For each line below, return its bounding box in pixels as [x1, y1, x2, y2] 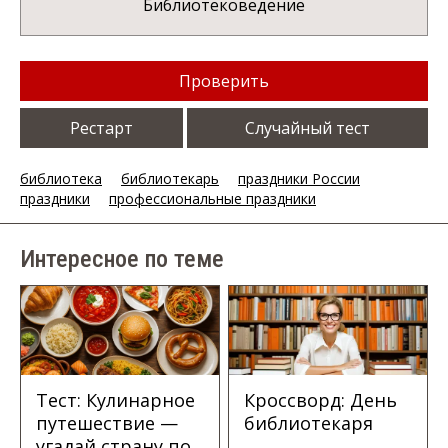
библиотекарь [121, 169, 219, 189]
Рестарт [70, 117, 134, 140]
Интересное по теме [20, 245, 224, 273]
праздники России [238, 169, 360, 189]
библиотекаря [244, 411, 374, 436]
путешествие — [36, 411, 178, 436]
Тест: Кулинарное [36, 388, 195, 413]
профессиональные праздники [109, 189, 316, 209]
